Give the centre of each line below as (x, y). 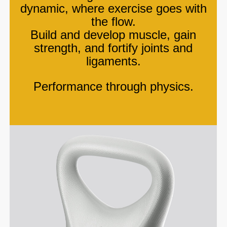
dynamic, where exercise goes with (113, 9)
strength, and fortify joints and (113, 48)
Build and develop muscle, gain (113, 35)
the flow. (113, 22)
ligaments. (113, 61)
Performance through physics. (113, 87)
